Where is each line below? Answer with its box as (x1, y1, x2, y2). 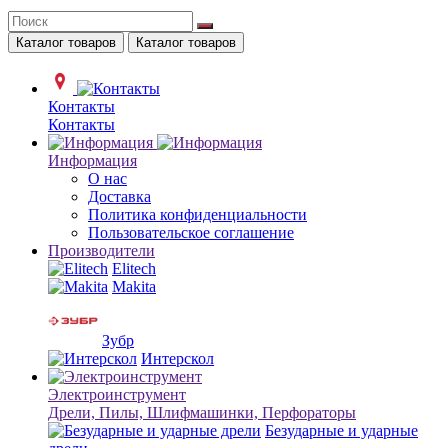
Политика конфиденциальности (88, 205, 307, 223)
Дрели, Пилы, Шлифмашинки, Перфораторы (48, 403, 356, 421)
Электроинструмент (48, 385, 186, 403)
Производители (48, 241, 155, 259)
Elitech (112, 259, 156, 277)
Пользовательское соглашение (88, 223, 294, 241)
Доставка (88, 187, 151, 205)
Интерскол (141, 349, 214, 367)
